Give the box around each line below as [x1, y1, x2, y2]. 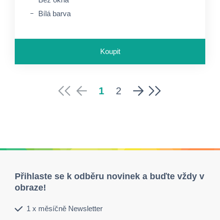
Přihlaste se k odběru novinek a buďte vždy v [15, 171, 204, 181]
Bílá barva [38, 9, 71, 18]
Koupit [100, 47, 120, 55]
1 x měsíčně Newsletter [27, 204, 103, 213]
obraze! [15, 183, 46, 192]
